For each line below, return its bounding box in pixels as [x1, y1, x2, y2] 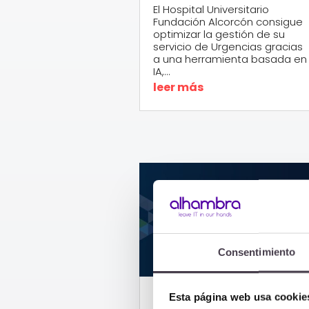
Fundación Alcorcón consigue [152, 14, 303, 29]
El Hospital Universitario [152, 1, 269, 17]
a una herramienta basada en [152, 51, 307, 66]
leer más [152, 79, 203, 95]
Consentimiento [217, 246, 296, 258]
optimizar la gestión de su [152, 26, 285, 41]
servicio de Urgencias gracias [152, 39, 303, 54]
